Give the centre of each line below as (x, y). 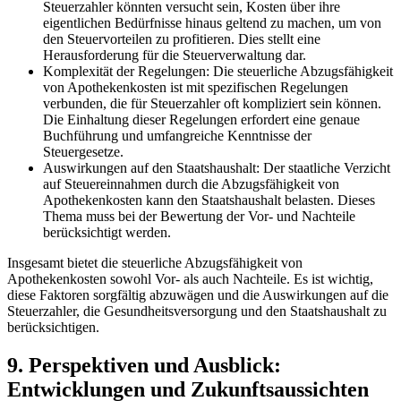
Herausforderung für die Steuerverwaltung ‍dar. (175, 55)
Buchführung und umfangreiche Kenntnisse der (177, 135)
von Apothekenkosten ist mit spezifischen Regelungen (196, 87)
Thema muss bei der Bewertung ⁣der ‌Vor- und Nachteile (199, 216)
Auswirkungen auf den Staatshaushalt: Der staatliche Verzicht (217, 167)
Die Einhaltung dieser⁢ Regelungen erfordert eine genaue (201, 119)
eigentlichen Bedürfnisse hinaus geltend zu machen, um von (212, 22)
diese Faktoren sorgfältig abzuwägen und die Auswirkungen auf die (198, 294)
